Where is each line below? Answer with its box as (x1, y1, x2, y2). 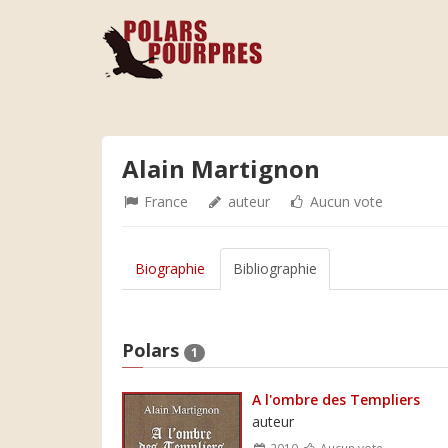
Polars (122, 338, 184, 362)
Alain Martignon (122, 152, 320, 185)
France (140, 192, 188, 211)
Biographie (135, 259, 205, 278)
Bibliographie (233, 259, 317, 278)
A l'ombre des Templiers (252, 389, 420, 409)
